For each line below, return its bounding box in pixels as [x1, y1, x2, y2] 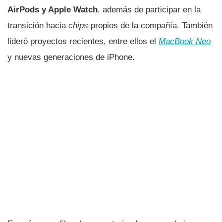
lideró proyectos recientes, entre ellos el [7, 36, 159, 46]
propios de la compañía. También [88, 20, 213, 30]
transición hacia [7, 20, 68, 30]
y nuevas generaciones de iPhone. [7, 52, 135, 62]
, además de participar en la [98, 4, 201, 14]
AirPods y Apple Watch [7, 4, 98, 14]
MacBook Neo [159, 36, 211, 46]
